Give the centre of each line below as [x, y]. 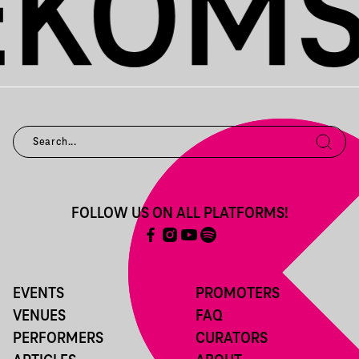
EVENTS [38, 294]
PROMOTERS [238, 294]
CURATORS [232, 339]
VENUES [39, 317]
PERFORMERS [58, 339]
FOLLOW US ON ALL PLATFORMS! [179, 214]
